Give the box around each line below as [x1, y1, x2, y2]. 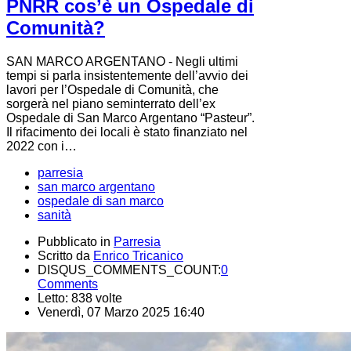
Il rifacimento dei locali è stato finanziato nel [6, 125, 248, 139]
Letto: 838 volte [38, 291, 122, 305]
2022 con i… [6, 139, 77, 153]
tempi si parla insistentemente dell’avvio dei [6, 68, 248, 82]
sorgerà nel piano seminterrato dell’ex [6, 96, 215, 110]
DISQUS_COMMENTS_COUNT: [38, 262, 221, 277]
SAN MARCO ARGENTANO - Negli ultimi [6, 54, 238, 68]
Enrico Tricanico [93, 248, 183, 262]
